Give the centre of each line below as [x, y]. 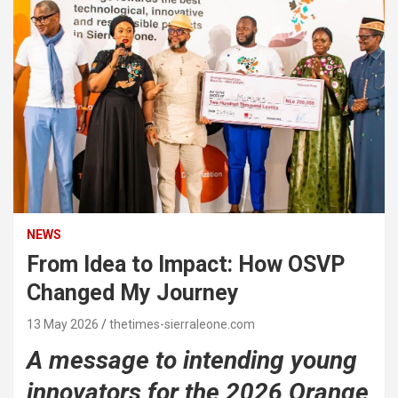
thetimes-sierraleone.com [182, 325]
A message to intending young [192, 361]
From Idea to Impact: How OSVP [186, 265]
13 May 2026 [63, 325]
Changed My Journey [133, 293]
